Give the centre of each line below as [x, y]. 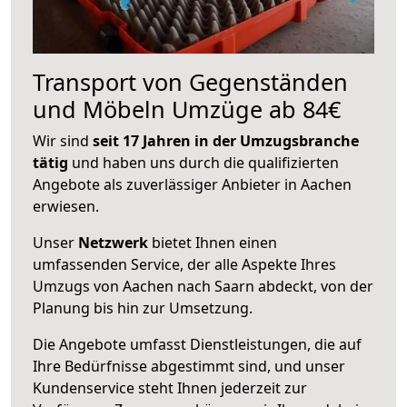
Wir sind [63, 140]
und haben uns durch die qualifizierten [203, 162]
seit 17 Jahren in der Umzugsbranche [226, 140]
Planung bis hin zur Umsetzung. [143, 308]
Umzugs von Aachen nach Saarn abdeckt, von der [203, 286]
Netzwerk [113, 242]
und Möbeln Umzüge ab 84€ [187, 109]
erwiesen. [66, 206]
